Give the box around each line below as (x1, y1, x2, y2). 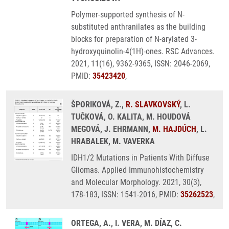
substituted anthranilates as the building (71, 22, 205, 32)
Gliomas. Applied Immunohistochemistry (71, 165, 204, 175)
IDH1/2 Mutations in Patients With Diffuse (71, 153, 210, 163)
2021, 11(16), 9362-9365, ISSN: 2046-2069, (71, 59, 210, 68)
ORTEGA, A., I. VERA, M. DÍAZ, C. (71, 218, 182, 228)
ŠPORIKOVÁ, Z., (71, 100, 126, 109)
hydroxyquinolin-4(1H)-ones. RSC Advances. (71, 47, 215, 56)
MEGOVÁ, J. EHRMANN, (71, 124, 152, 134)
